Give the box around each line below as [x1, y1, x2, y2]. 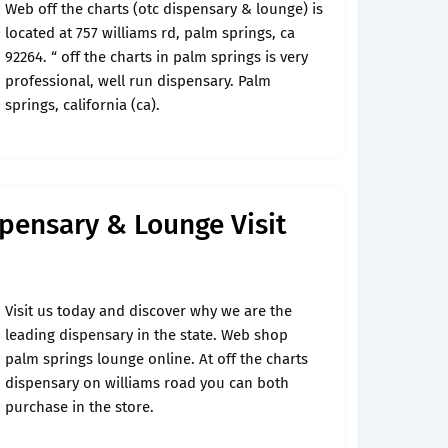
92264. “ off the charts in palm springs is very [5, 48, 308, 66]
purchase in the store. [5, 398, 154, 416]
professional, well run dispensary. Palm [5, 72, 271, 90]
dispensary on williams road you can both [5, 374, 289, 392]
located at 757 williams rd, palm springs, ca [5, 24, 295, 42]
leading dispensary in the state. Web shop [5, 326, 288, 344]
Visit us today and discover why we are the [5, 302, 292, 320]
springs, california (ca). [5, 96, 160, 114]
